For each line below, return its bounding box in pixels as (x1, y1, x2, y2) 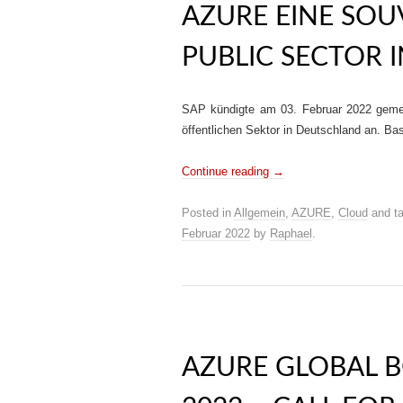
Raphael (270, 227, 312, 240)
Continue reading (182, 165, 273, 178)
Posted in (182, 206, 234, 219)
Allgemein (234, 206, 285, 219)
